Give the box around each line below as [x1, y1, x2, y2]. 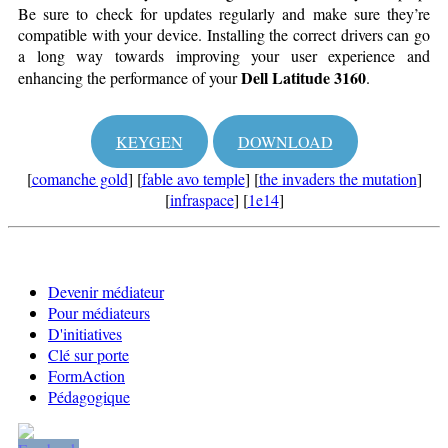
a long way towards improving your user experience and [18, 44, 430, 66]
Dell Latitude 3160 [241, 65, 366, 89]
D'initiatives [48, 322, 122, 344]
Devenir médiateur [48, 280, 164, 302]
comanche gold [31, 167, 128, 189]
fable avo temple [141, 167, 245, 189]
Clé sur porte [48, 343, 129, 365]
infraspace [169, 188, 234, 210]
